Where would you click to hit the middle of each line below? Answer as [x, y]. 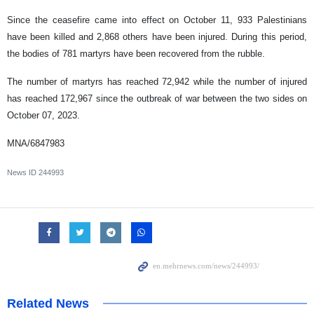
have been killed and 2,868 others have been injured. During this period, [157, 37]
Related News [48, 304]
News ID [23, 173]
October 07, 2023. [43, 116]
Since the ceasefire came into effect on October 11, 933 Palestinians [157, 20]
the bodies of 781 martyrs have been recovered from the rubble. [136, 54]
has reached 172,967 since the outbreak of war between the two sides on [157, 99]
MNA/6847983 [36, 144]
